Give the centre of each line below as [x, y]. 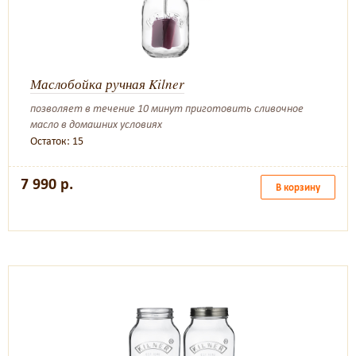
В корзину [298, 187]
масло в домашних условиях [96, 124]
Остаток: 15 [57, 141]
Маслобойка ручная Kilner [107, 84]
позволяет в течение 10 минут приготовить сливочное [167, 108]
